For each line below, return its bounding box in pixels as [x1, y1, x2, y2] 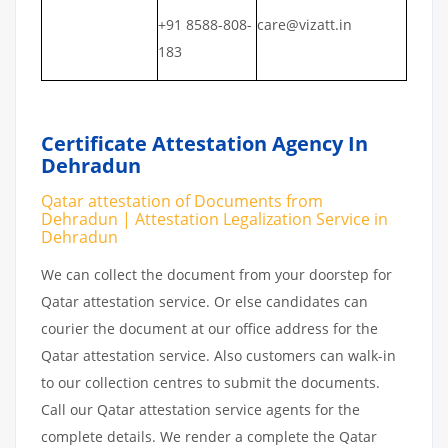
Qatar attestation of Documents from [41, 189, 323, 212]
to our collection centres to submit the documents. [41, 372, 380, 392]
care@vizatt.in [257, 14, 352, 34]
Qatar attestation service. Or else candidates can [41, 291, 368, 311]
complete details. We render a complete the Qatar [41, 426, 377, 446]
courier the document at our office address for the [41, 318, 378, 338]
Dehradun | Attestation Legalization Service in [41, 207, 388, 230]
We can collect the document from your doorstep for [41, 264, 392, 284]
